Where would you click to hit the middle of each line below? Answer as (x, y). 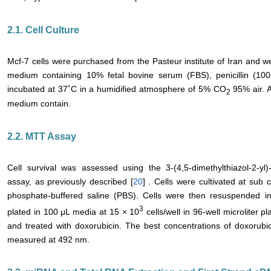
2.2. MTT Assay (42, 137)
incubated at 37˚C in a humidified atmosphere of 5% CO (117, 89)
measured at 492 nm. (48, 240)
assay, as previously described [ (70, 182)
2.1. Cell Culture (43, 30)
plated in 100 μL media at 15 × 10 (73, 212)
